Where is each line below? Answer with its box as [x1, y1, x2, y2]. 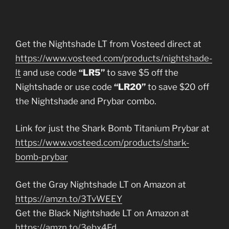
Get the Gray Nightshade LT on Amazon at [15, 179, 186, 190]
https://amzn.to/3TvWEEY [15, 193, 122, 204]
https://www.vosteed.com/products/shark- [15, 138, 189, 148]
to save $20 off [146, 81, 209, 92]
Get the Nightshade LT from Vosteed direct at [15, 38, 201, 49]
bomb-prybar [15, 152, 68, 163]
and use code [21, 67, 79, 78]
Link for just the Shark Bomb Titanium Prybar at [15, 123, 210, 134]
